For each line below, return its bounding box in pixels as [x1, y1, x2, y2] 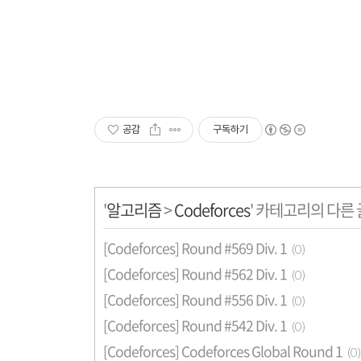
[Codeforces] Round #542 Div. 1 [103, 315, 287, 336]
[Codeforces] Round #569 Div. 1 [103, 238, 287, 259]
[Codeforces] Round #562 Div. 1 [103, 263, 287, 284]
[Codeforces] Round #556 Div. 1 [103, 289, 287, 310]
